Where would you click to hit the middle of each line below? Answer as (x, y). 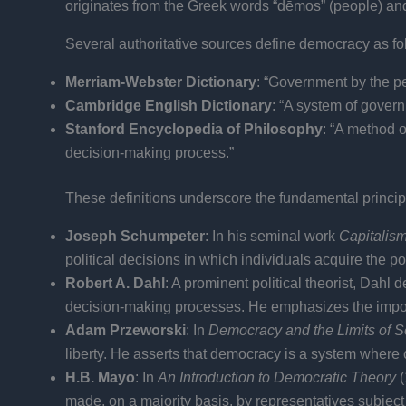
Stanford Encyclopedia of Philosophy (194, 129)
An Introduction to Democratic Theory (277, 377)
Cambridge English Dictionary (169, 105)
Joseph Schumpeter (135, 236)
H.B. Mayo (100, 377)
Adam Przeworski (126, 330)
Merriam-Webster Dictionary (161, 82)
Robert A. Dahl (115, 283)
